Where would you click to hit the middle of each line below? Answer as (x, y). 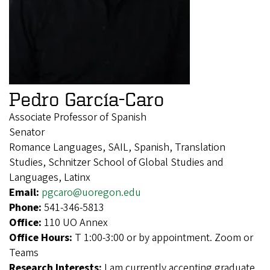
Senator (27, 132)
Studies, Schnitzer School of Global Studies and (116, 162)
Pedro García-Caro (87, 99)
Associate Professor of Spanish (78, 117)
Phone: (27, 207)
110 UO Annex (76, 222)
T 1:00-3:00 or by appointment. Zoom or (164, 237)
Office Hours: (42, 237)
